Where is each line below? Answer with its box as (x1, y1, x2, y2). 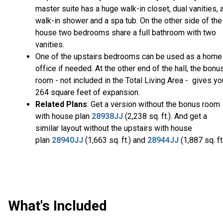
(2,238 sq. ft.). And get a (123, 111, 207, 121)
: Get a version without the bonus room (87, 100, 220, 110)
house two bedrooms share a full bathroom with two (35, 28, 216, 38)
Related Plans (35, 100, 87, 110)
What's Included (8, 198, 107, 215)
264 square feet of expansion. (35, 88, 140, 98)
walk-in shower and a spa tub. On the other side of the (35, 16, 222, 26)
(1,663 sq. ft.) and (83, 135, 147, 145)
